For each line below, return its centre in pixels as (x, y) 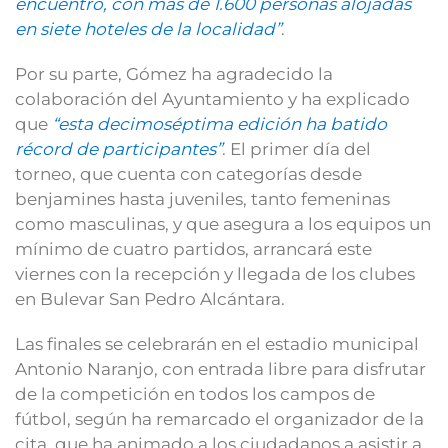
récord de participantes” (118, 148)
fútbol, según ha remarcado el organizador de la (219, 418)
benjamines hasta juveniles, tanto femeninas (202, 198)
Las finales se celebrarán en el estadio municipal (217, 343)
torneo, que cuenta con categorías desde (188, 173)
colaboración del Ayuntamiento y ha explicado (212, 98)
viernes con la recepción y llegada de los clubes (215, 273)
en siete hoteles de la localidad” (148, 28)
